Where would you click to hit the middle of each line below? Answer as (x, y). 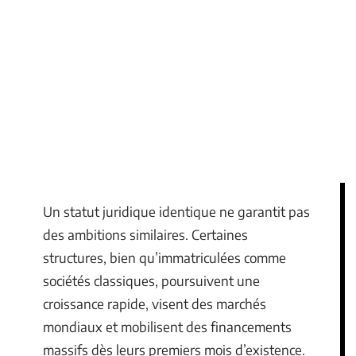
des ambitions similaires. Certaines (145, 234)
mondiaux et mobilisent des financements (167, 327)
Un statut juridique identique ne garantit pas (176, 211)
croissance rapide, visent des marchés (155, 304)
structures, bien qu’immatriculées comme (164, 257)
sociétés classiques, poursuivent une (151, 281)
